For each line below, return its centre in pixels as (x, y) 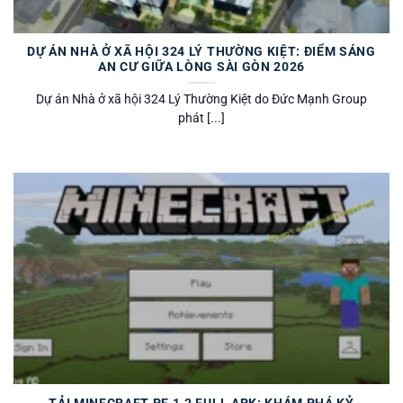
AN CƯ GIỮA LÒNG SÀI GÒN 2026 (201, 66)
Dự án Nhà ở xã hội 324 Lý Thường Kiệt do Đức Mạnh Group (201, 99)
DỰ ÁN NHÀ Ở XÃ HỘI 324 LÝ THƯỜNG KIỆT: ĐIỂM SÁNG (201, 51)
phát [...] (201, 117)
